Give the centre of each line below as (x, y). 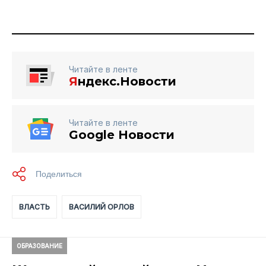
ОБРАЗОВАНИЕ (39, 246)
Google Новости (122, 134)
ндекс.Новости (127, 81)
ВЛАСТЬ (34, 207)
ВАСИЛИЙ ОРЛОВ (102, 207)
